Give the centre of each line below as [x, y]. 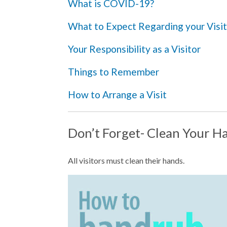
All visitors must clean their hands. [126, 160]
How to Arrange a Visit [117, 95]
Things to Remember [113, 72]
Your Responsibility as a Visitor [134, 49]
